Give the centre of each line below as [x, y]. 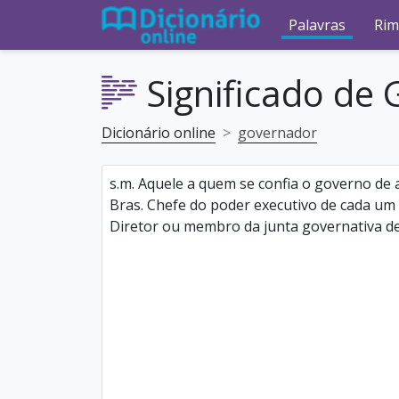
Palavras [317, 25]
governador [277, 133]
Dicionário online [159, 133]
